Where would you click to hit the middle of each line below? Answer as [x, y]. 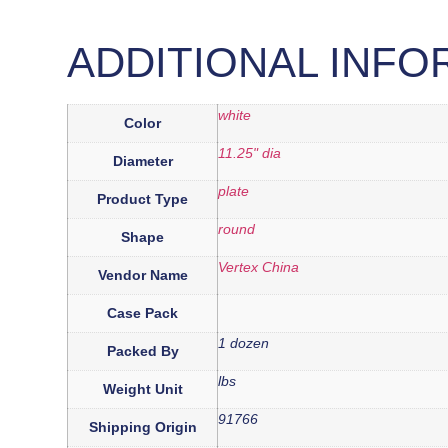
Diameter [142, 160]
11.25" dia [250, 152]
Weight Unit [142, 388]
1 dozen [244, 342]
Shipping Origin [142, 426]
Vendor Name [142, 274]
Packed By [142, 350]
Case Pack [143, 312]
